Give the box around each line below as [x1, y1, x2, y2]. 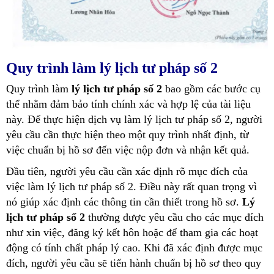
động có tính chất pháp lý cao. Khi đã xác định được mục [6, 242, 262, 254]
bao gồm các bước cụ [162, 83, 261, 95]
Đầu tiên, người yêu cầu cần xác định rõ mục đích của [6, 165, 248, 178]
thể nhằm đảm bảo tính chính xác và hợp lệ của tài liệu [6, 98, 251, 111]
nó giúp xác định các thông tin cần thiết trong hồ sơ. [6, 196, 242, 209]
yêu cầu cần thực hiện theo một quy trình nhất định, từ [6, 128, 249, 141]
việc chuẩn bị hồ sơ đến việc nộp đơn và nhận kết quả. [6, 144, 250, 157]
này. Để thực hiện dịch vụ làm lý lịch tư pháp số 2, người [6, 113, 262, 126]
